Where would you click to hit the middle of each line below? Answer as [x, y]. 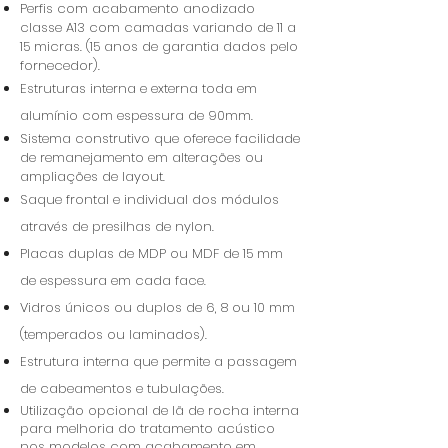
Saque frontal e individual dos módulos [149, 199]
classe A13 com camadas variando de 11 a [158, 27]
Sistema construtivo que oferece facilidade [160, 138]
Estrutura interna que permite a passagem [158, 361]
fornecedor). [60, 65]
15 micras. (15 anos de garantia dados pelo [159, 46]
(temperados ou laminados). [113, 334]
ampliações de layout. [92, 176]
